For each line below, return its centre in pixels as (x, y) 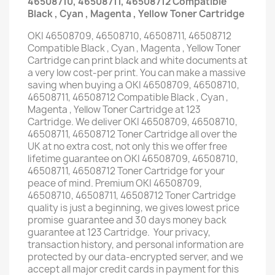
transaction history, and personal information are (136, 245)
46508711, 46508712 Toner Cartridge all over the (132, 134)
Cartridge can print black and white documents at (137, 60)
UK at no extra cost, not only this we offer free (127, 146)
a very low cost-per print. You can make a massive (137, 73)
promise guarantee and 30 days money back (127, 220)
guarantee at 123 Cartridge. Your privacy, (119, 232)
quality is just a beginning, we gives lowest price (134, 208)
